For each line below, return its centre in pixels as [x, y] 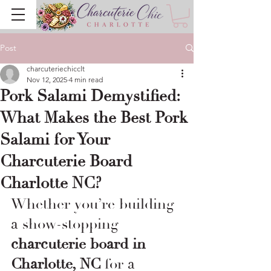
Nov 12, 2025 [47, 79]
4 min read [86, 79]
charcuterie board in [80, 244]
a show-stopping [67, 224]
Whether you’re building [94, 204]
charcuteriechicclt [56, 68]
